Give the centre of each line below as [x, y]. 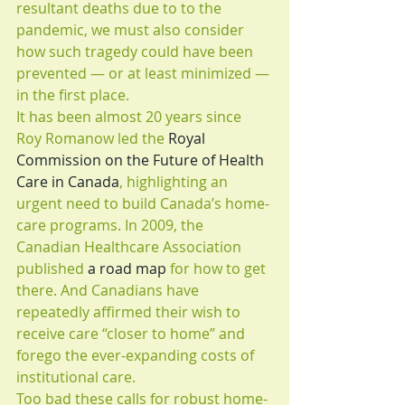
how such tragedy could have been [137, 51]
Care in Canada [68, 181]
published [52, 268]
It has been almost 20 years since [131, 116]
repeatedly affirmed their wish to [130, 311]
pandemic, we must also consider [132, 29]
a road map [127, 268]
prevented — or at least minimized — [145, 73]
